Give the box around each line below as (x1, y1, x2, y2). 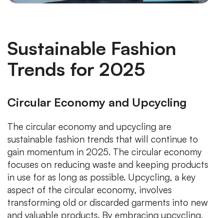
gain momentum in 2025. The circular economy (7, 145, 202, 158)
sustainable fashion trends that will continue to (7, 133, 198, 145)
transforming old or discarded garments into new (7, 196, 208, 208)
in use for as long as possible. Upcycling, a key (7, 171, 196, 183)
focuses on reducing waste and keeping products (7, 158, 208, 170)
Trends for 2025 (7, 57, 145, 80)
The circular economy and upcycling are (7, 120, 171, 132)
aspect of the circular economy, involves (7, 183, 172, 196)
